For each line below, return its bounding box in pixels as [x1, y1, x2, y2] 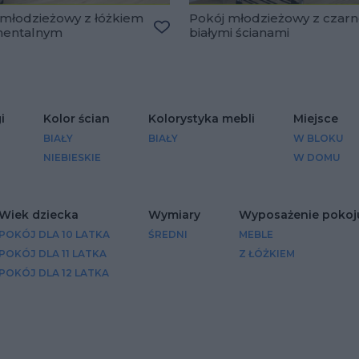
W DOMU [293, 151, 341, 163]
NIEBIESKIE [43, 151, 101, 163]
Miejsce [293, 111, 338, 126]
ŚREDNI [147, 228, 188, 240]
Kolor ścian [43, 111, 110, 126]
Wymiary [147, 207, 200, 222]
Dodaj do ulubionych [161, 36, 280, 51]
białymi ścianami [189, 24, 289, 40]
